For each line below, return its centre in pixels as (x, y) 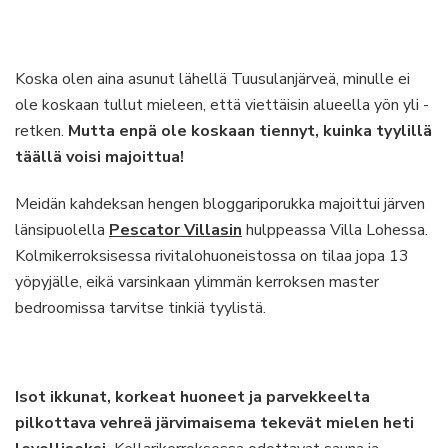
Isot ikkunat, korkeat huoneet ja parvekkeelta (192, 397)
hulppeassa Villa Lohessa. (335, 230)
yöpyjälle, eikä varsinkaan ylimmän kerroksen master (197, 282)
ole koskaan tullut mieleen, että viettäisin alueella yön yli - (222, 105)
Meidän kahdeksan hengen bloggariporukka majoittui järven (220, 204)
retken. (41, 131)
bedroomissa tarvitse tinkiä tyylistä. (140, 308)
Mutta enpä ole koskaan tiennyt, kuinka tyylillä (250, 131)
